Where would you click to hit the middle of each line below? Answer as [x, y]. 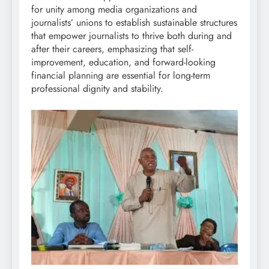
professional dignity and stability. [97, 88]
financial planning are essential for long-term [121, 75]
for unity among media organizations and [114, 9]
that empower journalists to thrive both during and [131, 35]
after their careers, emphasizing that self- [112, 49]
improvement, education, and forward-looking [123, 62]
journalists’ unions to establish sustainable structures [134, 22]
